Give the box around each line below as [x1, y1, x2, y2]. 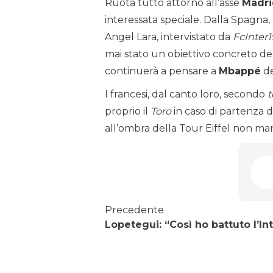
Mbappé [219, 65, 261, 77]
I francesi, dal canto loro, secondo [105, 88, 265, 101]
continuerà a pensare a [105, 65, 219, 77]
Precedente [105, 204, 164, 216]
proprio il [105, 105, 151, 118]
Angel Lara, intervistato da [105, 31, 233, 43]
